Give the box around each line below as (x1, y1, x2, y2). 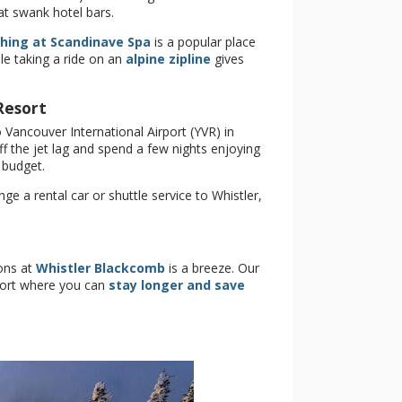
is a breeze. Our (165, 259, 259, 276)
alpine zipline (126, 50, 211, 67)
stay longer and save (109, 276, 245, 293)
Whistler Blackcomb (36, 259, 165, 276)
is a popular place (151, 33, 256, 50)
